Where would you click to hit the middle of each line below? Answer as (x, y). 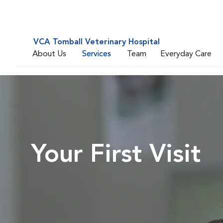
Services (97, 54)
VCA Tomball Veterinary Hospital (97, 42)
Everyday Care (186, 54)
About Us (49, 54)
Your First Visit (116, 155)
